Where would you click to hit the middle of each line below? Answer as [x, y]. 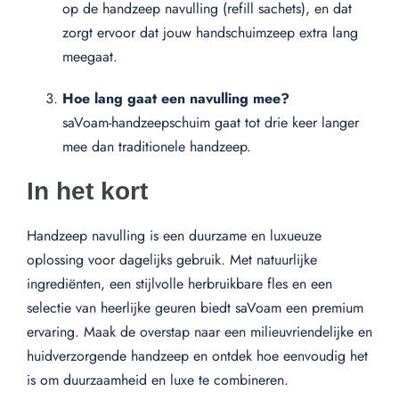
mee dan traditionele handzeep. [157, 146]
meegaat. [90, 56]
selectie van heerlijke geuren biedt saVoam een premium [195, 307]
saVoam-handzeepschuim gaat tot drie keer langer [211, 122]
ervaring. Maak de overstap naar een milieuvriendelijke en [199, 331]
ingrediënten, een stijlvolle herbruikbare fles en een [179, 283]
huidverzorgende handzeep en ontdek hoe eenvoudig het [197, 355]
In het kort [87, 191]
